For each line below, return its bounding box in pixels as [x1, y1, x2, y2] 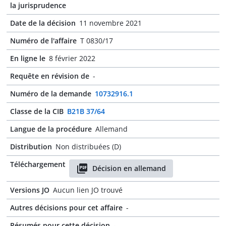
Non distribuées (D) [55, 142, 121, 151]
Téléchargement [10, 159, 66, 169]
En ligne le [10, 53, 45, 63]
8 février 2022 [49, 53, 95, 63]
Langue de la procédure [10, 124, 92, 134]
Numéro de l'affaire [10, 36, 77, 45]
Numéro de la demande [10, 89, 91, 98]
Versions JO [10, 185, 49, 195]
